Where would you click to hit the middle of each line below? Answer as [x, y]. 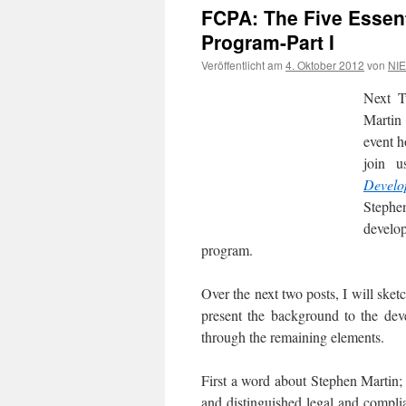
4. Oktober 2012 [325, 65]
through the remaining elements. [293, 337]
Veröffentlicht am [242, 65]
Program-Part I [268, 42]
